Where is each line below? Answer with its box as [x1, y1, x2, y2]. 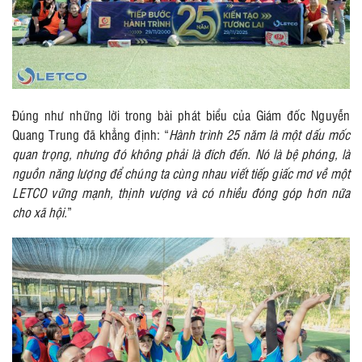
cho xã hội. [12, 203, 68, 221]
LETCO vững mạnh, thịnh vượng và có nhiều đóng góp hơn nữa [12, 183, 350, 202]
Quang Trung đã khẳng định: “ [12, 125, 169, 144]
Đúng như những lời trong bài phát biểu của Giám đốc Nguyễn [12, 106, 350, 124]
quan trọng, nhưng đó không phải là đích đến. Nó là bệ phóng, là [12, 145, 350, 163]
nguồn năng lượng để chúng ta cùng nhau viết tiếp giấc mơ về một [12, 164, 350, 183]
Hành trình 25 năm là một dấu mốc [168, 125, 350, 144]
